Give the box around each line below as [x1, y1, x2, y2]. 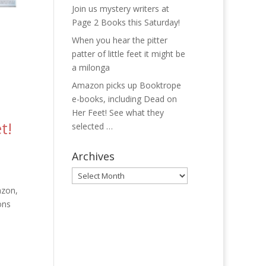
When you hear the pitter [71, 34, 167, 46]
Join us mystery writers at [71, 3, 169, 14]
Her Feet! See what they [71, 107, 164, 118]
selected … [71, 121, 113, 132]
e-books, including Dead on [71, 93, 177, 104]
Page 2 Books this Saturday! [71, 17, 180, 28]
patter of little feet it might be [71, 48, 185, 59]
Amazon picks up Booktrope [71, 80, 181, 91]
